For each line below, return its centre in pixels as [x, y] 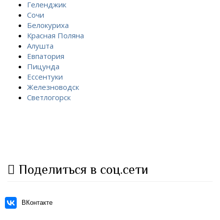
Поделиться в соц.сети [82, 169]
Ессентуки [45, 77]
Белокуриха [48, 25]
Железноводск [53, 87]
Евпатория [46, 56]
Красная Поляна [55, 35]
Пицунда [43, 66]
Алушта [40, 46]
